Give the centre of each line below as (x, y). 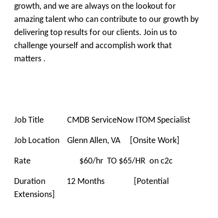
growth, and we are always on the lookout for (95, 7)
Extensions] (35, 195)
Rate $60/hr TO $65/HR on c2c (93, 161)
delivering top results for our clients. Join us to (96, 33)
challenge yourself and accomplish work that (93, 46)
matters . (30, 59)
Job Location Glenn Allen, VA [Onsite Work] (97, 141)
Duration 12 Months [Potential (91, 182)
